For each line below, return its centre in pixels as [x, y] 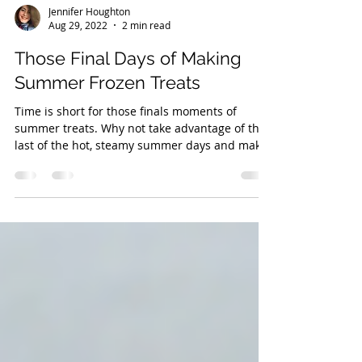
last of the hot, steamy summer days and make [141, 181]
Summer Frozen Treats [107, 119]
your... [32, 198]
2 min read [146, 61]
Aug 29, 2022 [78, 61]
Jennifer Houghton [89, 47]
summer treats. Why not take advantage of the [140, 164]
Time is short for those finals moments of [126, 147]
